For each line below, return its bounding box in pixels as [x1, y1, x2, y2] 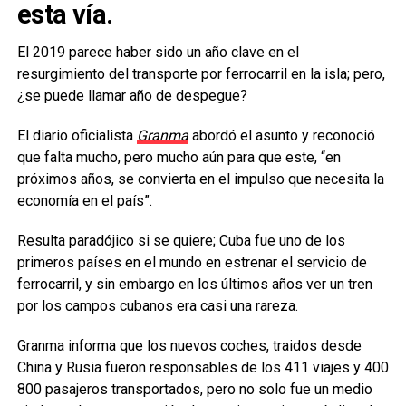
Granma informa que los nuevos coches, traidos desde [16, 337, 362, 354]
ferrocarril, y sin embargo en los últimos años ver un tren [16, 275, 372, 293]
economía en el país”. [16, 192, 152, 209]
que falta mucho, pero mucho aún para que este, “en [16, 149, 341, 166]
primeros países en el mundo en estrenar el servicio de [16, 254, 367, 271]
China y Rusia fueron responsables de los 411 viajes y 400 [16, 359, 389, 376]
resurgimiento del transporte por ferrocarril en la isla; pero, [16, 65, 385, 82]
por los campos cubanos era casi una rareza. [16, 297, 298, 314]
